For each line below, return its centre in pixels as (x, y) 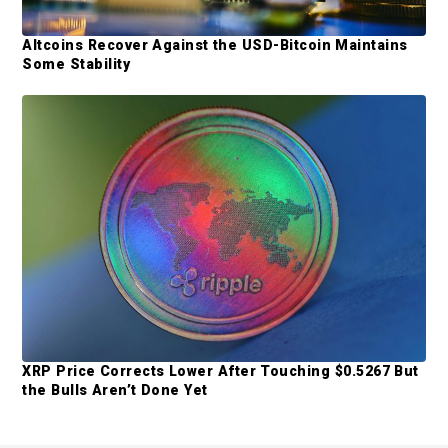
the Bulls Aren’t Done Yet (115, 389)
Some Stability (76, 64)
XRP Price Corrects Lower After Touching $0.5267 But (220, 370)
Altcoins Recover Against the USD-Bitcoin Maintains (215, 45)
